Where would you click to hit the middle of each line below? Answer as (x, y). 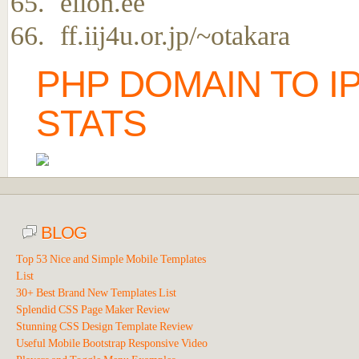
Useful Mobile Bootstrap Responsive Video (112, 343)
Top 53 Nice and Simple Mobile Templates (111, 259)
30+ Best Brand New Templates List (96, 293)
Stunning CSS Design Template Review (105, 327)
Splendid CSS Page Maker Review (93, 310)
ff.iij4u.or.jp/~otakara (175, 36)
